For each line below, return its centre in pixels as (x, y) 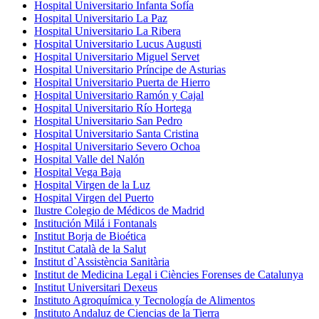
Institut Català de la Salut (90, 249)
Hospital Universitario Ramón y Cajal (119, 95)
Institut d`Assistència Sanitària (102, 261)
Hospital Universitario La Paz (101, 18)
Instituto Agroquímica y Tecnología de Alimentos (145, 300)
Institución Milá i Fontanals (95, 223)
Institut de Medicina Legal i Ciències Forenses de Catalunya (169, 274)
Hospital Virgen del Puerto (94, 197)
